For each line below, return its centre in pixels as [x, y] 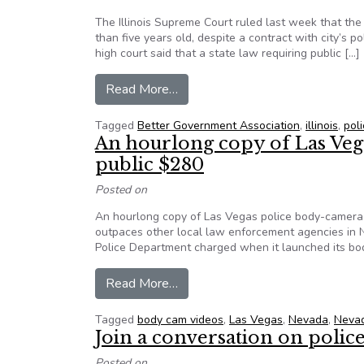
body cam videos [180, 320]
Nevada [308, 320]
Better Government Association [219, 126]
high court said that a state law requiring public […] [227, 53]
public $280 [149, 165]
